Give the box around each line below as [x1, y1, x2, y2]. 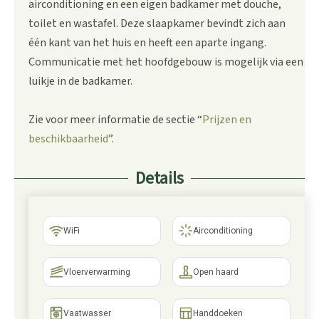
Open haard [193, 267, 239, 277]
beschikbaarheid [28, 131, 108, 147]
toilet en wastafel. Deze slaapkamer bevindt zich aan [28, 16, 286, 31]
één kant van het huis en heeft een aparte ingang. [28, 35, 266, 51]
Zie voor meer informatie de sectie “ [28, 112, 202, 127]
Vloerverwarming [63, 267, 130, 277]
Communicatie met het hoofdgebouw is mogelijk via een [28, 54, 303, 70]
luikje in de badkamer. [28, 73, 132, 89]
